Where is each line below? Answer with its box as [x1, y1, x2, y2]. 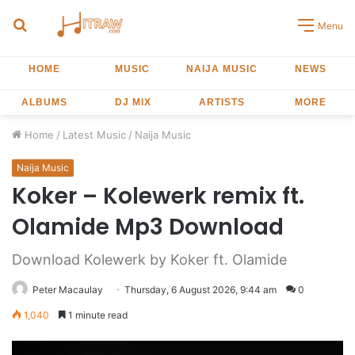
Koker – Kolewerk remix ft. [12, 181, 304, 212]
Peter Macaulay [32, 284, 103, 296]
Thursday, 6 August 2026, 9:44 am [124, 284, 277, 296]
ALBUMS [21, 97, 67, 108]
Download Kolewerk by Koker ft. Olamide [12, 251, 287, 268]
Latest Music [63, 128, 126, 141]
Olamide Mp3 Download [12, 212, 284, 242]
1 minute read [66, 309, 128, 321]
